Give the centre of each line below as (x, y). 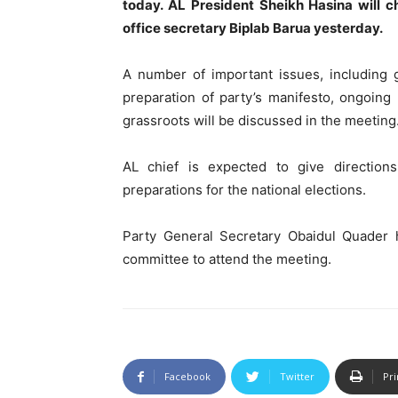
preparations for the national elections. (244, 190)
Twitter (297, 376)
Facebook (187, 376)
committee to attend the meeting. (227, 259)
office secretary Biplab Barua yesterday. (253, 28)
